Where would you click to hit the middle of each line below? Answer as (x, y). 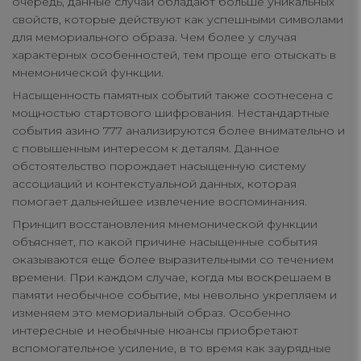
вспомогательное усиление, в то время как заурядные (172, 349)
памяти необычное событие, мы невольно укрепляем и (174, 295)
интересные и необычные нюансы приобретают (155, 331)
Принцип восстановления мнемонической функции (165, 224)
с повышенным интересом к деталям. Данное (146, 149)
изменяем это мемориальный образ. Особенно (151, 313)
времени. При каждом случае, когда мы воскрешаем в (172, 278)
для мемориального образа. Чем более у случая (154, 37)
